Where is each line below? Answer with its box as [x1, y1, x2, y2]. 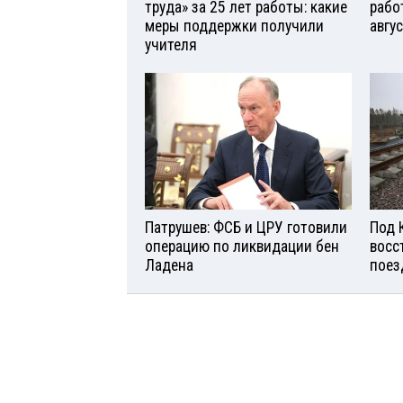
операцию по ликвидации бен [145, 237, 339, 256]
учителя [145, 35, 197, 54]
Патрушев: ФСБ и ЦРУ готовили [145, 219, 347, 237]
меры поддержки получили [145, 16, 324, 35]
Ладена [145, 256, 193, 275]
